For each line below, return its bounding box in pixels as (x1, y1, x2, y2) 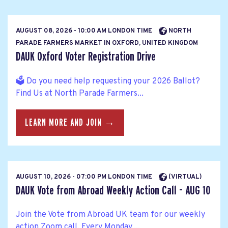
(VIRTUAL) (167, 173, 202, 182)
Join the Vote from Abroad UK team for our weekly (16, 210, 205, 220)
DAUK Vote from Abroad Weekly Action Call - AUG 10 (16, 184, 210, 197)
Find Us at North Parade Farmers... (16, 88, 144, 99)
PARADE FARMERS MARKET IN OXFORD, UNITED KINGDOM (16, 39, 198, 48)
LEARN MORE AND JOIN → (25, 117, 115, 128)
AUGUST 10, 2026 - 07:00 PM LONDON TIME (16, 173, 154, 182)
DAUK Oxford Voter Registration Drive (16, 50, 156, 64)
